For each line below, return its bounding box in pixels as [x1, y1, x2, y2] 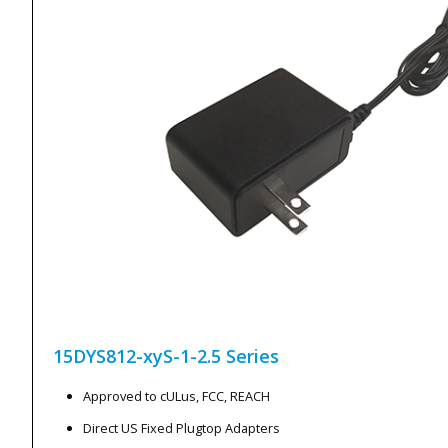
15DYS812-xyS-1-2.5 [53, 343, 221, 368]
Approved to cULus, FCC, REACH [83, 386, 270, 405]
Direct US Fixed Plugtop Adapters [83, 418, 280, 437]
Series [226, 343, 279, 368]
